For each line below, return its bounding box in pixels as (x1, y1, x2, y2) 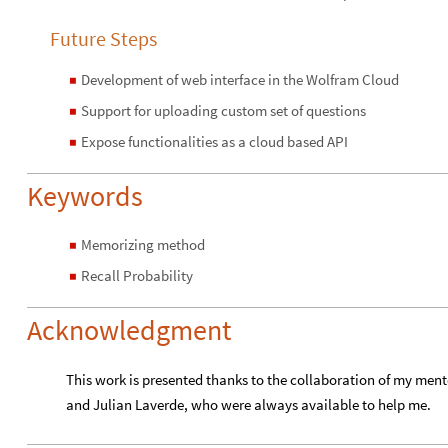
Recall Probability (81, 265, 193, 285)
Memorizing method (81, 234, 205, 254)
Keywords (27, 177, 143, 214)
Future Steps (50, 25, 157, 51)
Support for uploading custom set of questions (81, 100, 366, 120)
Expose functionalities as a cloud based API (81, 131, 348, 151)
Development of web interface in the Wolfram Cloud (81, 69, 399, 89)
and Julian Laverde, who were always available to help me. (66, 394, 431, 414)
